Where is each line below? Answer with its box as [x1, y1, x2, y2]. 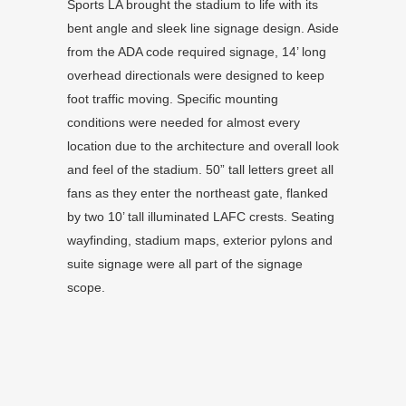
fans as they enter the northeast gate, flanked [67, 186, 328, 200]
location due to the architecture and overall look [67, 139, 339, 153]
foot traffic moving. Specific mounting [67, 92, 278, 106]
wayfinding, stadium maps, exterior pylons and [67, 233, 333, 247]
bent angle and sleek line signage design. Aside [67, 21, 339, 35]
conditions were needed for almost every [67, 115, 300, 130]
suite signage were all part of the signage [67, 256, 303, 271]
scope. [67, 280, 105, 295]
